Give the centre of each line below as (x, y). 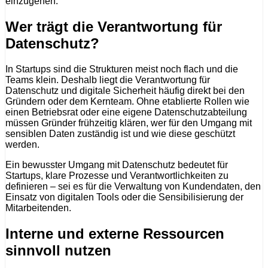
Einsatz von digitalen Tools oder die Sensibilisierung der (124, 197)
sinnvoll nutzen (58, 250)
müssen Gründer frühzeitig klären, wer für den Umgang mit (129, 123)
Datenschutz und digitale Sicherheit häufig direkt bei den (125, 91)
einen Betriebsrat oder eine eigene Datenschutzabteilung (126, 112)
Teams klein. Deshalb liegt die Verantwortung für (108, 80)
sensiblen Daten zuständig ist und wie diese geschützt (120, 134)
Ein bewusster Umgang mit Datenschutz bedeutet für (117, 165)
